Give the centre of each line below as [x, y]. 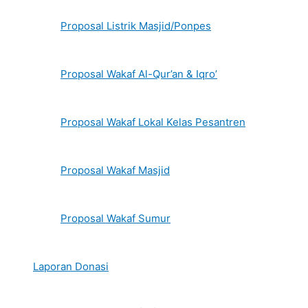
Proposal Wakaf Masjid [115, 170]
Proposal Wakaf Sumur [115, 219]
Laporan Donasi [71, 267]
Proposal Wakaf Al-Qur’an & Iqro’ [139, 74]
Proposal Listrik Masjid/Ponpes [136, 26]
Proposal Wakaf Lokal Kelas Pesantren [153, 122]
